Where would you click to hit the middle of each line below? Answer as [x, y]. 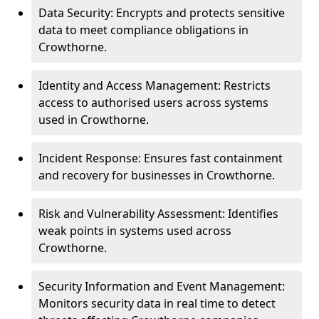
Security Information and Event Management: [162, 286]
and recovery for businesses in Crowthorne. [157, 175]
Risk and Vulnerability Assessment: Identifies [158, 214]
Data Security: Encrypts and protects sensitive [162, 13]
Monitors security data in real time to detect [157, 303]
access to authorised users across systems [153, 103]
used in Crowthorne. [94, 120]
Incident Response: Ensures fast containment [161, 158]
